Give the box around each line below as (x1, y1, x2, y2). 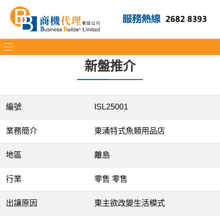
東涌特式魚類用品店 (94, 127, 165, 135)
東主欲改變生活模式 (94, 199, 165, 207)
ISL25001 (94, 103, 128, 111)
